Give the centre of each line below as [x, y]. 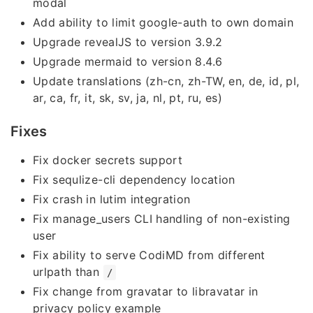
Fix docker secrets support [108, 160]
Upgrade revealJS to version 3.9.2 [128, 42]
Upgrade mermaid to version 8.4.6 [128, 61]
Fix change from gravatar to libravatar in [146, 291]
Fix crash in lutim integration [112, 199]
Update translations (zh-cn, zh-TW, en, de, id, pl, [166, 81]
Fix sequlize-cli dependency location [134, 179]
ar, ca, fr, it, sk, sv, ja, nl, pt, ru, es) [128, 97]
